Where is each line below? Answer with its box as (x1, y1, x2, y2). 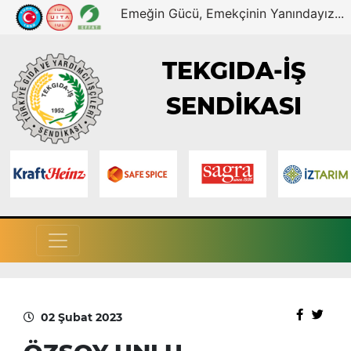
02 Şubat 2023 (41, 309, 122, 324)
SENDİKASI (166, 92, 302, 121)
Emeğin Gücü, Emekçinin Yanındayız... (121, 5, 345, 21)
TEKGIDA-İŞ (162, 56, 306, 86)
